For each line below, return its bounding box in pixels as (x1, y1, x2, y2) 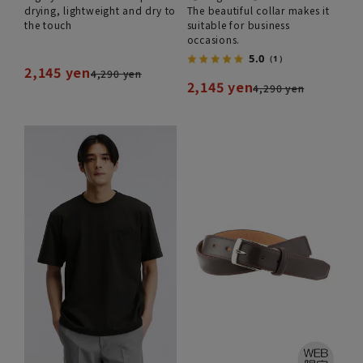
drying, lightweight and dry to (24, 3, 177, 18)
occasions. (186, 32, 241, 47)
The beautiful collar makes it (186, 3, 330, 18)
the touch (24, 18, 72, 32)
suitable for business (186, 18, 290, 32)
